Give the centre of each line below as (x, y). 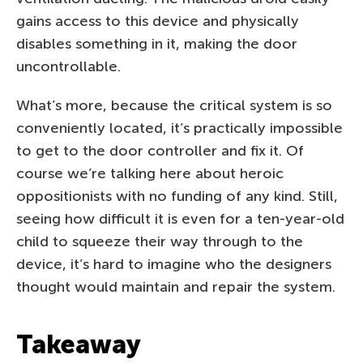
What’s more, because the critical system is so (174, 105)
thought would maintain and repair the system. (176, 286)
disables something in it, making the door (157, 43)
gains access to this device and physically (158, 21)
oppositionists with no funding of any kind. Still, (177, 196)
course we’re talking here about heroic (150, 173)
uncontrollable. (68, 66)
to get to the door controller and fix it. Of (160, 150)
